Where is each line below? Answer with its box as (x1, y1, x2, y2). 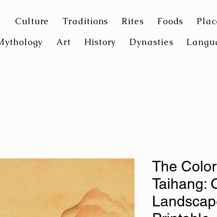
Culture (15, 15, 49, 27)
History (84, 36, 116, 47)
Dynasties (129, 36, 173, 47)
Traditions (62, 15, 108, 27)
